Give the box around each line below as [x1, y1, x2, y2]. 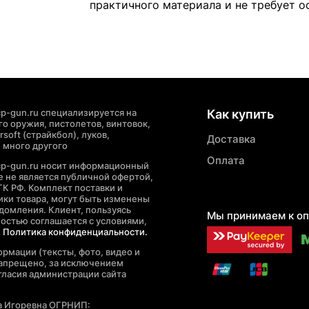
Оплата [207, 154, 246, 168]
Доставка [207, 132, 257, 146]
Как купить [207, 107, 275, 122]
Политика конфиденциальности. [2, 226, 148, 238]
